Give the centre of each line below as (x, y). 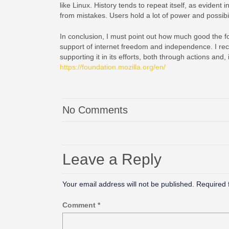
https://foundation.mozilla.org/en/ (113, 67)
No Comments (95, 110)
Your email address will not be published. (128, 184)
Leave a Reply (112, 159)
